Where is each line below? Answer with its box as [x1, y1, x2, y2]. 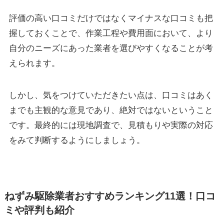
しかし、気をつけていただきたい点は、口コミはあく [8, 90, 213, 100]
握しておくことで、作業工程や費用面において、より [8, 28, 213, 38]
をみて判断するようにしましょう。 [8, 135, 145, 145]
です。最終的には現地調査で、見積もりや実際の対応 [8, 120, 213, 130]
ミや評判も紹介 [4, 204, 74, 215]
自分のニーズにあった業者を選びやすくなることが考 [8, 43, 213, 53]
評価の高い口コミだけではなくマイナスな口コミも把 [8, 13, 213, 23]
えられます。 [8, 58, 60, 68]
